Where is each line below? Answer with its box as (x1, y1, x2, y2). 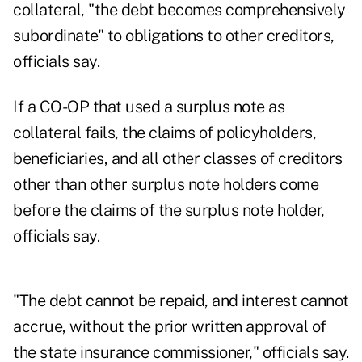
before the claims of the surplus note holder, (13, 200, 325, 221)
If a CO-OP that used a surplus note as (13, 97, 284, 117)
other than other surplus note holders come (13, 175, 318, 195)
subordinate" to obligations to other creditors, (13, 26, 335, 46)
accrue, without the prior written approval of (13, 317, 326, 337)
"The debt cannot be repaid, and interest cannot (13, 291, 349, 311)
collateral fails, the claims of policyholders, (13, 123, 316, 143)
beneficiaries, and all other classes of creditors (13, 149, 343, 169)
